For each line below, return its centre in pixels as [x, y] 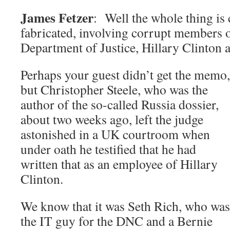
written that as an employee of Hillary [119, 164]
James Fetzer [57, 18]
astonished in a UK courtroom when [115, 134]
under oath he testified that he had [108, 149]
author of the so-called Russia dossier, [120, 104]
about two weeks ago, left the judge [112, 119]
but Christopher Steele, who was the [114, 90]
